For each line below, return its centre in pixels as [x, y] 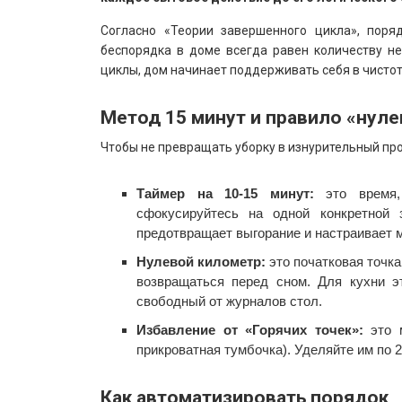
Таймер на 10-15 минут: [225, 193]
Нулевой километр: [201, 261]
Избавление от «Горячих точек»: [250, 329]
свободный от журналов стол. [229, 301]
